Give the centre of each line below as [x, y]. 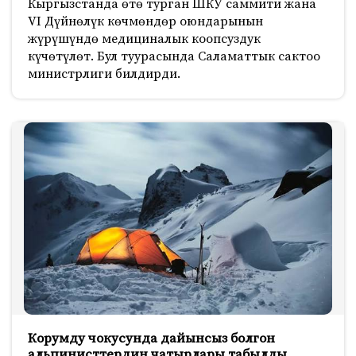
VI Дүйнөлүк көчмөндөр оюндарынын [145, 22]
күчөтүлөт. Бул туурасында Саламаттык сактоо [174, 57]
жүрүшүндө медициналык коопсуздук [144, 39]
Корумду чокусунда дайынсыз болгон [151, 339]
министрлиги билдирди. [104, 74]
